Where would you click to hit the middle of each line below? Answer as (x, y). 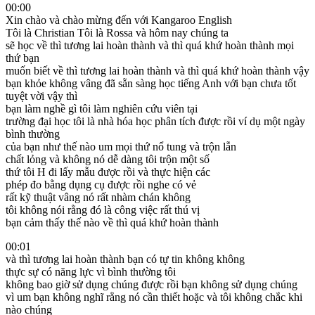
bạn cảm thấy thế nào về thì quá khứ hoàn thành (112, 222)
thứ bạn (22, 58)
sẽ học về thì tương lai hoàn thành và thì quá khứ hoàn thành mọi (150, 45)
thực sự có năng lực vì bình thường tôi (91, 271)
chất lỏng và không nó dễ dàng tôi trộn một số (108, 159)
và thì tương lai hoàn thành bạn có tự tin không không (125, 259)
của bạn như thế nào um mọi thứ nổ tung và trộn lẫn (121, 146)
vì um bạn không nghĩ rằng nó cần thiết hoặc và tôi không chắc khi (154, 297)
